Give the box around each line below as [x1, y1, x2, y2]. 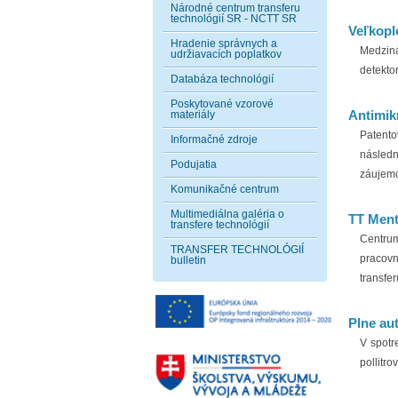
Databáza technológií [171, 73, 274, 85]
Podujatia [171, 158, 217, 171]
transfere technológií [171, 219, 269, 231]
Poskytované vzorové [171, 98, 274, 110]
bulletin [171, 254, 206, 267]
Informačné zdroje [171, 133, 258, 146]
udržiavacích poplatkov [171, 48, 282, 60]
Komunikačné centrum [171, 183, 279, 195]
